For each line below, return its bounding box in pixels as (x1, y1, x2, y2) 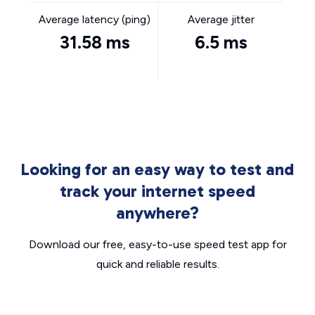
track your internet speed (60, 181, 255, 201)
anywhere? (116, 202, 199, 223)
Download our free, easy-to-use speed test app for (28, 238, 287, 251)
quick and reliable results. (96, 257, 219, 271)
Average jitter (188, 13, 255, 26)
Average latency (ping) (39, 13, 150, 26)
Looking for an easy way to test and (21, 159, 294, 179)
